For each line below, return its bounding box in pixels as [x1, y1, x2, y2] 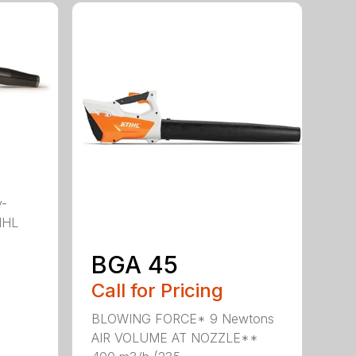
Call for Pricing [91, 279, 224, 303]
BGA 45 [91, 250, 179, 280]
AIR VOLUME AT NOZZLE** [91, 330, 259, 346]
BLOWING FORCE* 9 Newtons [91, 311, 275, 327]
